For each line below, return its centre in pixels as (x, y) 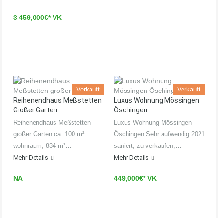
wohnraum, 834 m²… (42, 146)
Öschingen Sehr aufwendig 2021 (159, 134)
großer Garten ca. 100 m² (49, 134)
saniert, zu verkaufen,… (148, 146)
